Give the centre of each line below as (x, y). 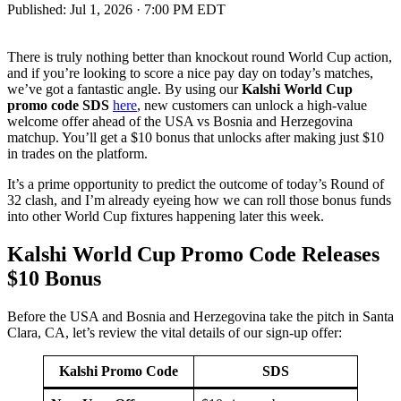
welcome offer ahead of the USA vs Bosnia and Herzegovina (180, 121)
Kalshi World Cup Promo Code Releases (193, 254)
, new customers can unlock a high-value (252, 105)
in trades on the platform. (77, 153)
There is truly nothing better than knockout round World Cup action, (200, 56)
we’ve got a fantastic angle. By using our (124, 89)
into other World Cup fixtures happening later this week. (166, 216)
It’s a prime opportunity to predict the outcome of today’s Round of (196, 183)
